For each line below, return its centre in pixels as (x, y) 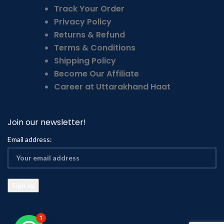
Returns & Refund (89, 34)
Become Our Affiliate (96, 73)
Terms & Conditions (94, 47)
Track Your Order (89, 8)
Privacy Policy (82, 21)
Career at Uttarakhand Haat (112, 86)
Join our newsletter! (47, 122)
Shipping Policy (85, 60)
